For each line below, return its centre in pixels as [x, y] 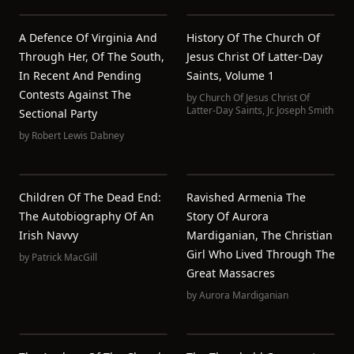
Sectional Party [58, 113]
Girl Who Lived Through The [261, 254]
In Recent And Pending [80, 75]
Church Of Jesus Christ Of [254, 98]
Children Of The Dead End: [90, 197]
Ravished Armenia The [246, 197]
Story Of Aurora [228, 216]
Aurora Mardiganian [244, 295]
